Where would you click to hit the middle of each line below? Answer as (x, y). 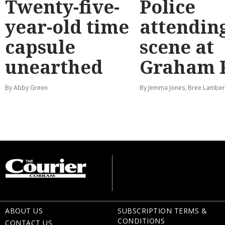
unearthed (54, 67)
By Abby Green (26, 87)
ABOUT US (24, 210)
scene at (177, 47)
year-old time (67, 27)
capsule (40, 47)
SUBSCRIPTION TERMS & (162, 210)
